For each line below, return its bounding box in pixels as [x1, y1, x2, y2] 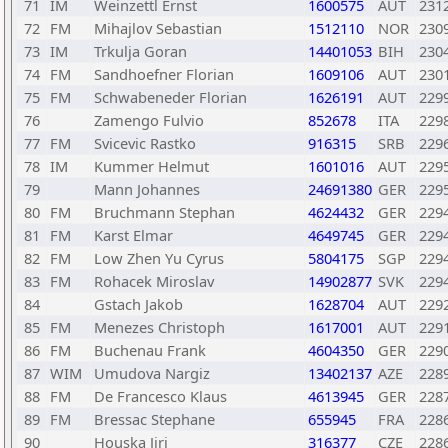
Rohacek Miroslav [94, 271, 214, 291]
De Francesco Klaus [94, 386, 227, 406]
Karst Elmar [94, 225, 173, 245]
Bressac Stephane [94, 409, 215, 429]
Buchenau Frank [94, 340, 206, 360]
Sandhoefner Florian [94, 64, 234, 84]
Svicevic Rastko [94, 133, 196, 153]
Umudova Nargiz [94, 363, 210, 383]
